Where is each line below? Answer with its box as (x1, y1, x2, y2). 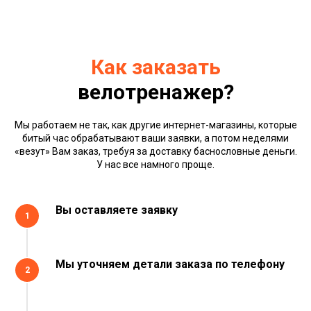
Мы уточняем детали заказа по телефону (56, 257, 285, 271)
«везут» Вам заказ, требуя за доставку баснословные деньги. (14, 145, 297, 157)
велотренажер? (77, 79, 234, 104)
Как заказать (90, 54, 221, 79)
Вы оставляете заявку (56, 203, 178, 217)
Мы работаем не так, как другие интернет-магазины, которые (14, 119, 297, 131)
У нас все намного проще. (96, 158, 215, 170)
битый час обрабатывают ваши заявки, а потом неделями (22, 132, 289, 144)
